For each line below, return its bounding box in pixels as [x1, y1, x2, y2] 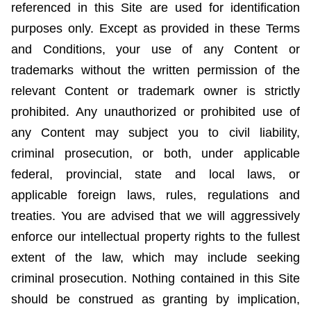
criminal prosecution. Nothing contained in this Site [11, 271, 300, 286]
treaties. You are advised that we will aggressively [11, 209, 300, 224]
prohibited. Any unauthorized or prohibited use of [11, 105, 300, 119]
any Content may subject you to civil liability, [11, 126, 300, 140]
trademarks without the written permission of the [11, 63, 300, 78]
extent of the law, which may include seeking [11, 251, 300, 265]
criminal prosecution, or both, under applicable [11, 146, 300, 161]
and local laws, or [162, 167, 301, 182]
